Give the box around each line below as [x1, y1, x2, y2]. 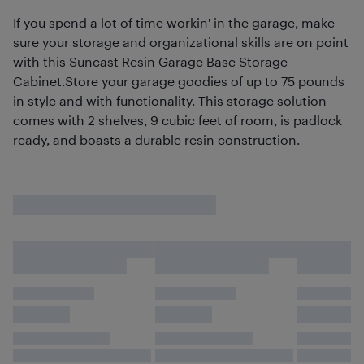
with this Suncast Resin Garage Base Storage [13, 54, 288, 69]
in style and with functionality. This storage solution [13, 93, 327, 108]
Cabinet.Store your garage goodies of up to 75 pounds [13, 73, 344, 89]
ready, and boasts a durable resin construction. [13, 132, 300, 147]
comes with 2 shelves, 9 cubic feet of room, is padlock [13, 112, 342, 128]
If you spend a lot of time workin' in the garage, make [13, 15, 335, 30]
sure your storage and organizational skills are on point [13, 34, 349, 50]
